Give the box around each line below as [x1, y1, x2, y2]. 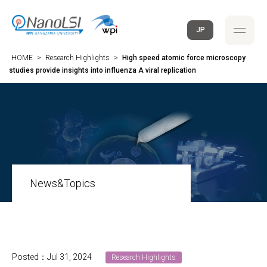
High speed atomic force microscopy [122, 54, 246, 62]
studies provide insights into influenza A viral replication [9, 66, 196, 74]
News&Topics [30, 177, 95, 190]
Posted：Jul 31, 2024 [12, 252, 94, 262]
